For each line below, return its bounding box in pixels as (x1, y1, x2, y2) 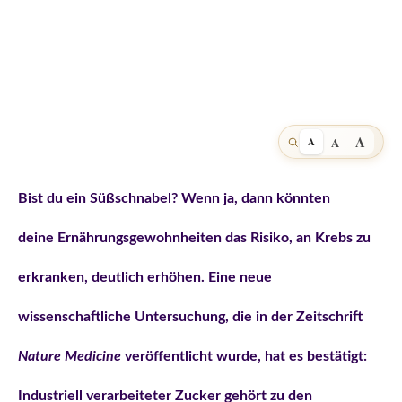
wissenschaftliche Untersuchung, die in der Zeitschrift (18, 310, 363, 325)
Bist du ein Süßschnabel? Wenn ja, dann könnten (18, 191, 330, 206)
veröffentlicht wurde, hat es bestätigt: (121, 349, 367, 364)
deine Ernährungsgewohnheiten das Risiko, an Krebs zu (18, 231, 371, 246)
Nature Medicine (18, 349, 121, 364)
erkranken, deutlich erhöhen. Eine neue (18, 270, 272, 285)
